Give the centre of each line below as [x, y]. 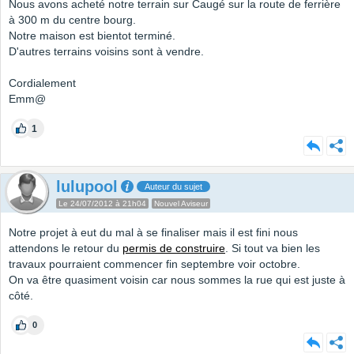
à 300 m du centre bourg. [72, 20]
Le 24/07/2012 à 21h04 [102, 204]
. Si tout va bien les [273, 249]
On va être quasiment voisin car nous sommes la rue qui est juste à [177, 280]
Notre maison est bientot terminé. [92, 36]
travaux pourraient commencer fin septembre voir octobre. [154, 264]
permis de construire [174, 249]
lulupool [87, 187]
